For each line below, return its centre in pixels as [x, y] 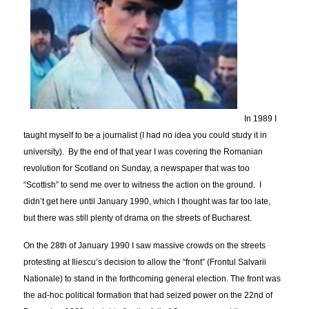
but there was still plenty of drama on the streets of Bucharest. [138, 218]
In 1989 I [261, 119]
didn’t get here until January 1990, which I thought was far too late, [147, 202]
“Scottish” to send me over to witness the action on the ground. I [143, 185]
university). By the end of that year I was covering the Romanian [143, 152]
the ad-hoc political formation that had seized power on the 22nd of [148, 296]
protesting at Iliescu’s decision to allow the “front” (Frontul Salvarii [145, 262]
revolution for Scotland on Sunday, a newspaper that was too [137, 169]
